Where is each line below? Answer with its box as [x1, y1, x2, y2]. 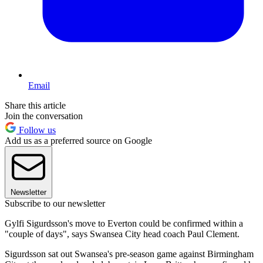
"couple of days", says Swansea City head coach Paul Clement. [5, 229, 240, 240]
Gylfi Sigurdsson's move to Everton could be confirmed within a [5, 218, 243, 229]
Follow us [16, 125, 56, 136]
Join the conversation [5, 111, 83, 122]
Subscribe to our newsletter [5, 198, 105, 209]
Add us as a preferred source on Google [5, 136, 152, 146]
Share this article [5, 100, 66, 111]
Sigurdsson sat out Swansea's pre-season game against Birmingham [5, 249, 254, 259]
